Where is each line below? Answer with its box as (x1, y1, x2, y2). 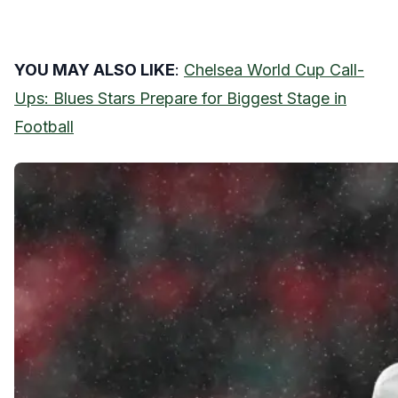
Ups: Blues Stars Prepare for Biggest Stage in (14, 89, 346, 107)
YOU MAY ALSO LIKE (14, 60, 175, 79)
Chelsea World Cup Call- (184, 60, 364, 79)
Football (14, 117, 74, 136)
